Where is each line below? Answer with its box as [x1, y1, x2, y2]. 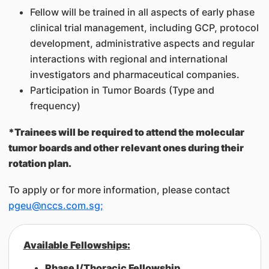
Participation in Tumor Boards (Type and [29, 84, 214, 96]
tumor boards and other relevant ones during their [8, 142, 244, 154]
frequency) [29, 100, 80, 112]
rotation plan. [8, 157, 73, 169]
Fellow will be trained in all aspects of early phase [29, 6, 255, 18]
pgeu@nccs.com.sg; [8, 199, 103, 211]
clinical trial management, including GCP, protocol [29, 22, 259, 34]
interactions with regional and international [29, 53, 228, 65]
